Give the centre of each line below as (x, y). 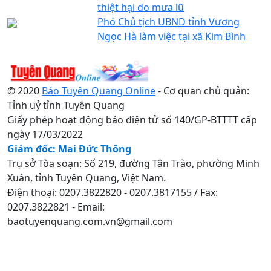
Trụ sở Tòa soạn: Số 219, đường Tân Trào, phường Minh (133, 163)
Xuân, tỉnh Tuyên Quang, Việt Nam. (87, 178)
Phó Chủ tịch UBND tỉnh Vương (169, 21)
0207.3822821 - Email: (56, 207)
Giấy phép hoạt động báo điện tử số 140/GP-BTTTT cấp (132, 119)
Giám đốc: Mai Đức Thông (69, 149)
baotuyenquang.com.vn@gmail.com (90, 221)
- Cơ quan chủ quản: (202, 90)
